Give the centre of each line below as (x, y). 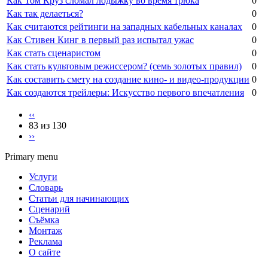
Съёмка (44, 220)
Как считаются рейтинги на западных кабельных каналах (124, 27)
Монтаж (45, 231)
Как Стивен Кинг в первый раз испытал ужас (100, 40)
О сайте (45, 252)
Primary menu (31, 157)
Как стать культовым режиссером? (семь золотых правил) (124, 66)
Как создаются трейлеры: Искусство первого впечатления (125, 93)
